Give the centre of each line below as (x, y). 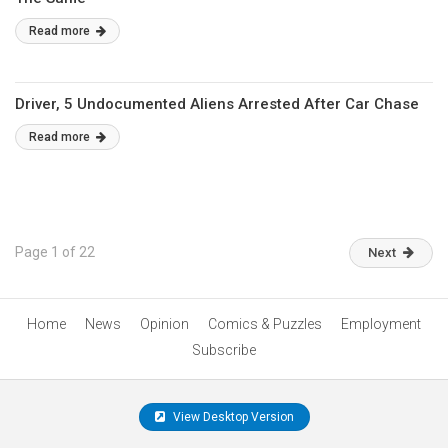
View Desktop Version (231, 417)
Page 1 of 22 (55, 252)
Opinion (164, 324)
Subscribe (224, 350)
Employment (381, 324)
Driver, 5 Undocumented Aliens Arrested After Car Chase (217, 104)
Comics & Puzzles (265, 324)
